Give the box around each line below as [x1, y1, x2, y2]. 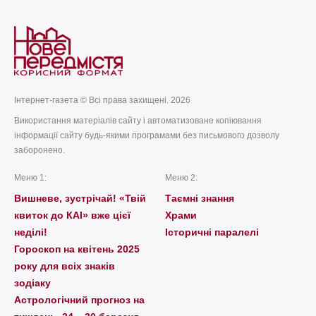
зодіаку [14, 276, 51, 288]
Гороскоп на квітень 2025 [14, 243, 140, 255]
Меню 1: [14, 172, 47, 183]
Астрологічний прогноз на [14, 293, 145, 305]
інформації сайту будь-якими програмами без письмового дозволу [14, 130, 279, 140]
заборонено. [14, 145, 65, 155]
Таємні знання [165, 192, 234, 204]
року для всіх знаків [14, 260, 115, 272]
